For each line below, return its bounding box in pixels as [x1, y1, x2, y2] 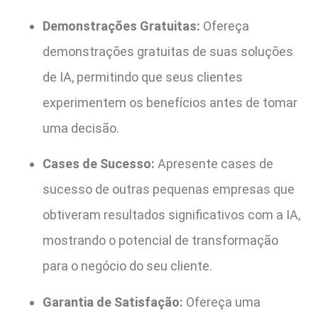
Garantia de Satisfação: [43, 294, 183, 309]
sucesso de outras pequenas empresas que [43, 182, 295, 197]
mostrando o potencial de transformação [43, 233, 278, 248]
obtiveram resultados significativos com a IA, [43, 207, 300, 223]
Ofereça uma [183, 294, 261, 309]
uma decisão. [43, 120, 119, 136]
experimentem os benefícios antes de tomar [43, 94, 297, 110]
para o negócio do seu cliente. [43, 258, 212, 274]
